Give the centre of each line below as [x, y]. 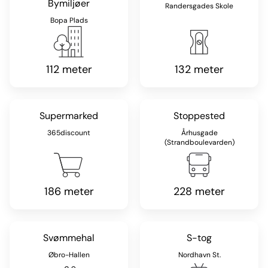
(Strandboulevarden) [199, 142]
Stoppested [199, 115]
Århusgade [199, 133]
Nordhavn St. [199, 255]
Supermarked [69, 115]
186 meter [69, 191]
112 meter [69, 69]
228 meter [199, 191]
